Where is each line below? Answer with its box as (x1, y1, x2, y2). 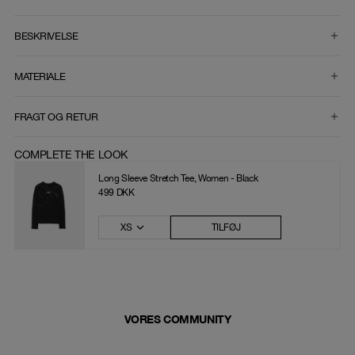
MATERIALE (14, 70, 66, 82)
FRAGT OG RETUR (14, 110, 98, 123)
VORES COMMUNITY (124, 312, 231, 326)
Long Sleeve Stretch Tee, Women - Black (98, 173, 258, 185)
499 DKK (98, 187, 135, 199)
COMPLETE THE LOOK (14, 148, 128, 162)
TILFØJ (211, 222, 241, 234)
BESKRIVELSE (14, 29, 78, 42)
